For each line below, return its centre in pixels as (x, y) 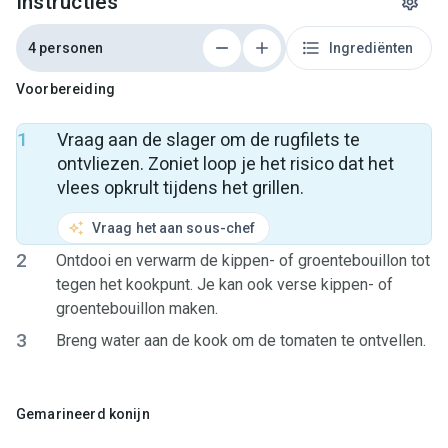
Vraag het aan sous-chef (174, 228)
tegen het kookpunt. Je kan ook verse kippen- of (224, 284)
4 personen (66, 47)
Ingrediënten (371, 47)
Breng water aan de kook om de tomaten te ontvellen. (241, 340)
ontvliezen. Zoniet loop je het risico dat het (225, 163)
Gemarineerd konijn (83, 414)
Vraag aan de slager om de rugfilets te (208, 139)
